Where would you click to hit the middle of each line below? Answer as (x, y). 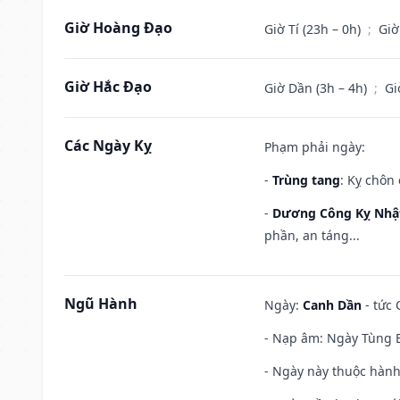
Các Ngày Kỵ (108, 145)
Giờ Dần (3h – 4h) (317, 87)
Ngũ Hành (101, 303)
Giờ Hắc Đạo (108, 86)
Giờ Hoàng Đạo (118, 27)
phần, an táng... (312, 235)
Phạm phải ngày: (315, 146)
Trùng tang (306, 179)
